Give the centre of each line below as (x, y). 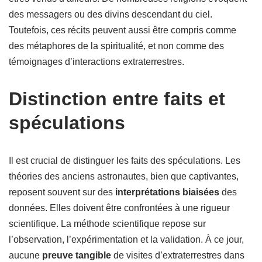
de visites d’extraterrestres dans (178, 255)
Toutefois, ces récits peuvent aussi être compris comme (123, 30)
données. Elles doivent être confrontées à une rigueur (119, 208)
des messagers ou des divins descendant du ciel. (111, 14)
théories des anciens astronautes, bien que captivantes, (124, 176)
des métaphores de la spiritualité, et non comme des (116, 46)
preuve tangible (77, 255)
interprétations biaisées (167, 192)
